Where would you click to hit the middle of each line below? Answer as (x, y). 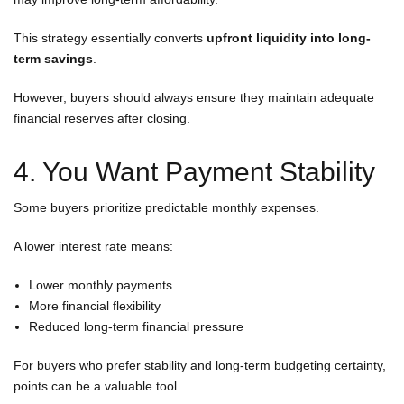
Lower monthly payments (101, 285)
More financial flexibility (95, 305)
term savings (53, 58)
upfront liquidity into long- (289, 37)
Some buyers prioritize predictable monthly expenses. (166, 207)
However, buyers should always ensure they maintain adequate (194, 97)
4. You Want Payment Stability (194, 171)
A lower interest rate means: (93, 246)
